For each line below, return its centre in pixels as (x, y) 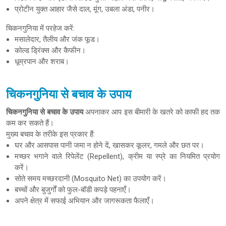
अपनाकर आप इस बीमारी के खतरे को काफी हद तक (152, 112)
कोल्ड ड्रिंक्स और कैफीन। (50, 50)
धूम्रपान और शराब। (42, 62)
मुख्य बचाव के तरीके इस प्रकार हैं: (50, 134)
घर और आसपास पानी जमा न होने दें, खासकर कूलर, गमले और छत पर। (109, 145)
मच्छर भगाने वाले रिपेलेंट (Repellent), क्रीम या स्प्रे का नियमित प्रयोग (117, 156)
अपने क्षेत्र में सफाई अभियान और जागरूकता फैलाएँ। (84, 201)
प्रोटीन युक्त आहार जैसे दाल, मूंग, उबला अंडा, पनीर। (85, 9)
